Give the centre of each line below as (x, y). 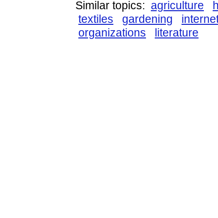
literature (177, 33)
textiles (96, 19)
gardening (147, 19)
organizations (112, 33)
